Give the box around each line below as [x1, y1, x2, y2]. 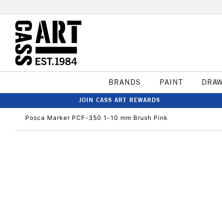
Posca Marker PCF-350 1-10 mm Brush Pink [25, 114, 168, 121]
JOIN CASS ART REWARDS [79, 96, 160, 104]
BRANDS [108, 77, 141, 87]
